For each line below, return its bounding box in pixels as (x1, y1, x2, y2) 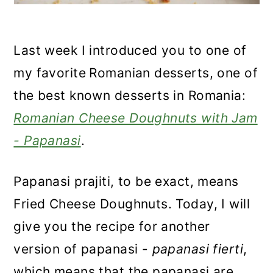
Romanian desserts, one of (89, 65, 258, 80)
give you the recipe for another (13, 219, 210, 234)
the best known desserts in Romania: (13, 88, 246, 103)
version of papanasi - (13, 241, 152, 257)
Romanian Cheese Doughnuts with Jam (13, 110, 258, 126)
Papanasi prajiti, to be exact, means (13, 174, 239, 189)
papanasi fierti (152, 241, 243, 257)
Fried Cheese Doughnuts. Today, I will (13, 196, 250, 211)
